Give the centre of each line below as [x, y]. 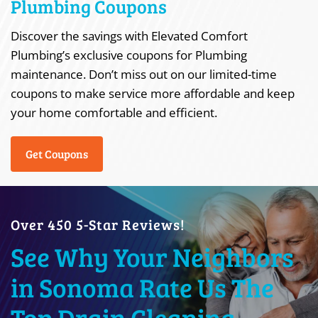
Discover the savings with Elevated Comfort [129, 36]
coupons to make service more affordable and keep [153, 93]
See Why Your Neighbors [152, 257]
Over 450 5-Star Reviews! [98, 224]
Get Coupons [57, 154]
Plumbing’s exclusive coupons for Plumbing [129, 55]
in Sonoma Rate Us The [142, 287]
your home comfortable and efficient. [114, 113]
